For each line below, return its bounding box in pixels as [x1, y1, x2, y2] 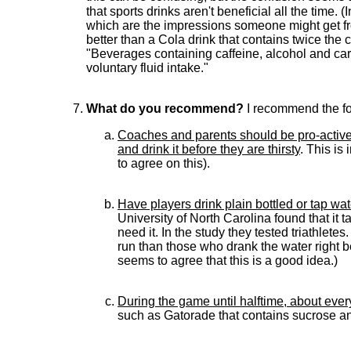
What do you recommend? [86, 102, 244, 115]
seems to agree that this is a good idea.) [118, 254, 338, 267]
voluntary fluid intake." [86, 61, 208, 74]
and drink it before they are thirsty [118, 143, 300, 156]
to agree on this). [118, 157, 210, 170]
